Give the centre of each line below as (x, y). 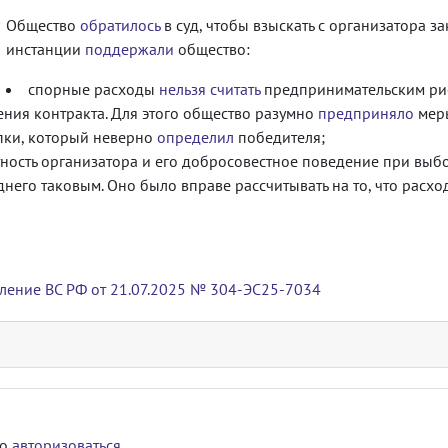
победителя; (279, 136)
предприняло (366, 112)
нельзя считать (209, 88)
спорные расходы (93, 88)
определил (195, 136)
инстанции (45, 48)
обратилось (120, 24)
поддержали (129, 48)
